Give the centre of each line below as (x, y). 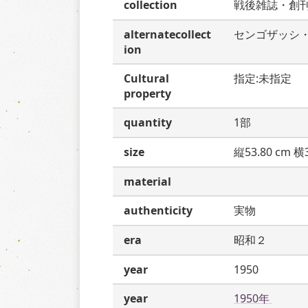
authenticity (158, 210)
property (147, 93)
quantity (148, 122)
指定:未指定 (263, 78)
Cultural (146, 78)
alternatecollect (167, 34)
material (147, 181)
